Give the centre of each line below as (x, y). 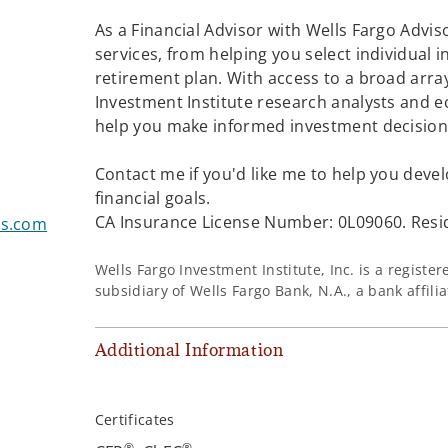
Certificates (134, 420)
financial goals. (152, 197)
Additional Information (189, 350)
